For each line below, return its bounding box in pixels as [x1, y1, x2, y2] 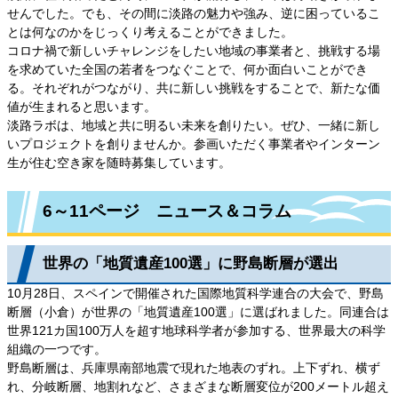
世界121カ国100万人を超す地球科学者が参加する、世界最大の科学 [7, 322, 386, 338]
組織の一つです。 [7, 341, 107, 356]
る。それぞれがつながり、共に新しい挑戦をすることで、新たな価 [7, 80, 380, 95]
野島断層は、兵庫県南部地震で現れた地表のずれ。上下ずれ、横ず [7, 360, 380, 375]
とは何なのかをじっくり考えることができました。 [7, 24, 293, 39]
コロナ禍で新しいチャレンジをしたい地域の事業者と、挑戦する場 [7, 43, 380, 58]
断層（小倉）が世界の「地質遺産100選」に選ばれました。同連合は [7, 304, 389, 319]
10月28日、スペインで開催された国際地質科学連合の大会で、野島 [7, 285, 384, 300]
